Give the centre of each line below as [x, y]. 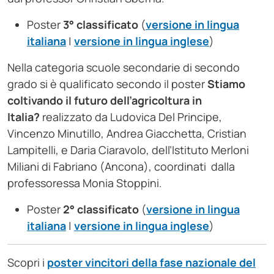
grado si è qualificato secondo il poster [107, 84]
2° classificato [101, 209]
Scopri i [27, 263]
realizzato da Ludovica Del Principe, [132, 117]
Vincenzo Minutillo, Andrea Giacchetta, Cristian [127, 134]
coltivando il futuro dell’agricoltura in [105, 101]
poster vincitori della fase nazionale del [151, 263]
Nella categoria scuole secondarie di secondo [124, 68]
